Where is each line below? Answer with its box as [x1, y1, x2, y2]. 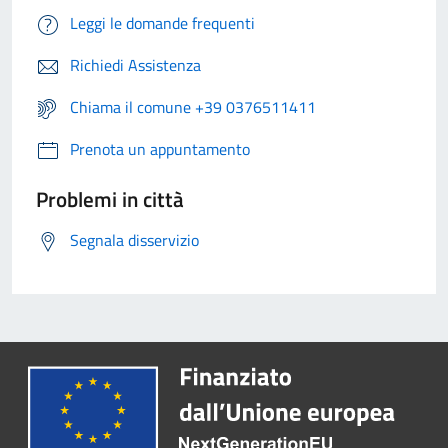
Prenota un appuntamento [70, 137, 250, 162]
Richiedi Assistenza [70, 53, 201, 78]
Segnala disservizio [70, 228, 199, 253]
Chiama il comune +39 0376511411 [70, 95, 316, 120]
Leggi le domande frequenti [70, 11, 255, 36]
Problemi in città [36, 183, 184, 216]
